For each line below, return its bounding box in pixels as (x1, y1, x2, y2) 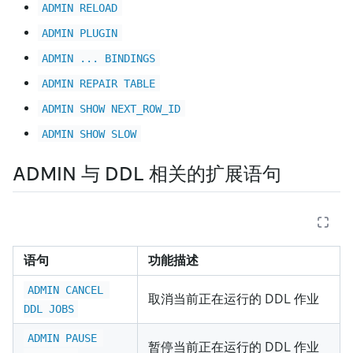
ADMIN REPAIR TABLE (42, 76, 156, 90)
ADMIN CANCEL (28, 283, 110, 296)
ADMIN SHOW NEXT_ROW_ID (42, 102, 181, 115)
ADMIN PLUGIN (42, 26, 118, 39)
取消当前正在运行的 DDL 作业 (148, 291, 319, 307)
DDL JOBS (24, 302, 74, 315)
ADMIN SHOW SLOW (42, 127, 137, 140)
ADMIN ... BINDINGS (42, 51, 156, 65)
